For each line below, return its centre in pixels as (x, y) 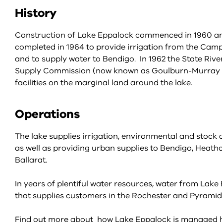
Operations (47, 114)
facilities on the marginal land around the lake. (104, 83)
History (36, 13)
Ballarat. (32, 160)
